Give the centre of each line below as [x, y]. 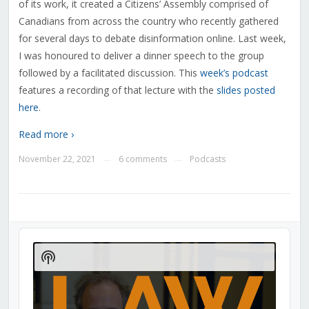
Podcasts [207, 159]
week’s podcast [234, 73]
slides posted [246, 90]
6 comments [142, 159]
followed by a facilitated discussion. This [109, 73]
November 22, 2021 [57, 159]
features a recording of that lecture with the [117, 90]
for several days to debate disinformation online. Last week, [152, 39]
